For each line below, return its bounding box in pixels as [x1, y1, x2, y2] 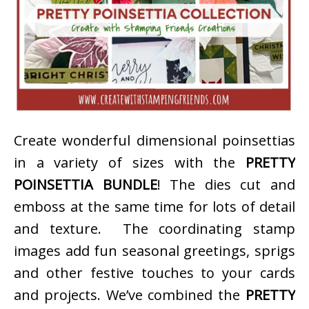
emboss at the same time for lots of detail [14, 197, 295, 216]
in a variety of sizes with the [14, 152, 246, 172]
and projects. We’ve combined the [14, 285, 246, 304]
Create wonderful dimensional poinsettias [14, 130, 295, 150]
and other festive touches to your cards [14, 263, 295, 282]
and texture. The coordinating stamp [14, 219, 295, 238]
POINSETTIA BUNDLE [14, 175, 157, 194]
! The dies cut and [157, 175, 296, 194]
